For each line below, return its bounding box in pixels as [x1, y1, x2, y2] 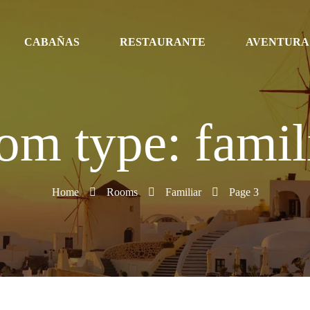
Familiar [165, 186, 201, 199]
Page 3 [228, 186, 259, 199]
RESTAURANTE [120, 36, 206, 48]
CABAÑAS [24, 36, 80, 48]
